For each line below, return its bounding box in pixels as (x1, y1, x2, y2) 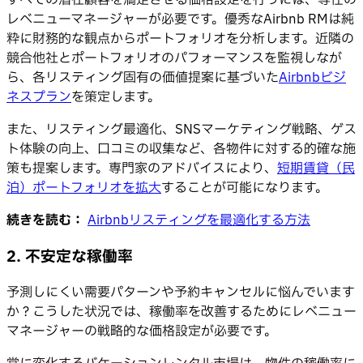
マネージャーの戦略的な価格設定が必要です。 (6, 322, 277, 342)
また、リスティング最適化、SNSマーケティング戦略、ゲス (6, 119, 357, 139)
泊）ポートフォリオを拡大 (6, 177, 161, 198)
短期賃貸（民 (277, 158, 355, 178)
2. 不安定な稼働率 (6, 245, 133, 268)
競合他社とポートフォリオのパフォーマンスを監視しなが (6, 48, 342, 68)
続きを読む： (6, 210, 84, 230)
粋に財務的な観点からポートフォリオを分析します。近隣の (6, 28, 354, 49)
